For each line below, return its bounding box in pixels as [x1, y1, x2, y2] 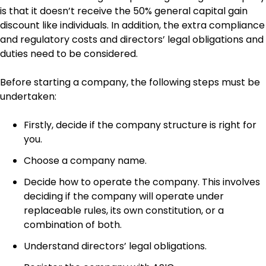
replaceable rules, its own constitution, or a [24, 204, 224, 218]
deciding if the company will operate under [24, 189, 224, 204]
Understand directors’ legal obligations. [24, 239, 207, 254]
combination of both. [24, 218, 122, 232]
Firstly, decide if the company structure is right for [24, 118, 256, 132]
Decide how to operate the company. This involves [24, 175, 260, 189]
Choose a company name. [24, 154, 147, 168]
